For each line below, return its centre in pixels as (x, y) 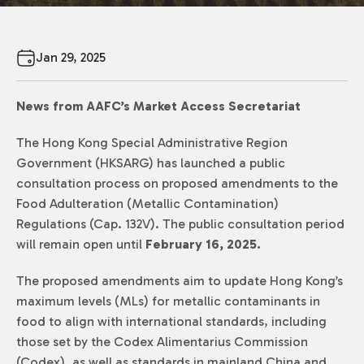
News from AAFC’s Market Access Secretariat (158, 106)
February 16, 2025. (203, 244)
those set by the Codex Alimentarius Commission (162, 342)
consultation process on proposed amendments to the (177, 183)
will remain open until (81, 244)
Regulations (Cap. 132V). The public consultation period (180, 224)
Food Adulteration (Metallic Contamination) (147, 204)
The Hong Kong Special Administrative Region (152, 143)
